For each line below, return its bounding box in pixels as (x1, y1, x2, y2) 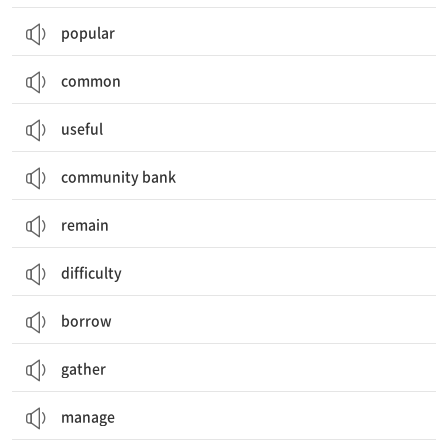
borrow (61, 310, 112, 330)
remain (61, 214, 109, 234)
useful (61, 118, 103, 138)
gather (61, 358, 106, 378)
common (61, 70, 121, 90)
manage (61, 406, 115, 426)
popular (61, 22, 115, 42)
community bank (61, 166, 176, 186)
